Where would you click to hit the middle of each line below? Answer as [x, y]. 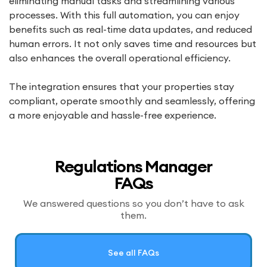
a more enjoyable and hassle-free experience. [113, 115]
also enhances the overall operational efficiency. [120, 58]
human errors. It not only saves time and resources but [133, 43]
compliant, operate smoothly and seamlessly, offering [132, 100]
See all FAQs [133, 252]
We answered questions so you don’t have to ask [133, 203]
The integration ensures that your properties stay [122, 86]
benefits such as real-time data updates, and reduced [131, 29]
